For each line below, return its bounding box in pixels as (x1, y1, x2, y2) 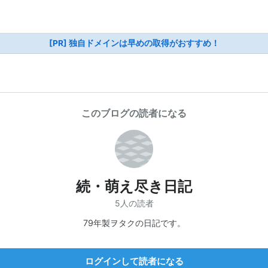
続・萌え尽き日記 (76, 178, 192, 195)
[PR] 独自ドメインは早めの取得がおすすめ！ (48, 38, 220, 48)
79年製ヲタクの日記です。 (83, 217, 185, 228)
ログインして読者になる (84, 255, 184, 267)
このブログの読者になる (81, 107, 187, 119)
